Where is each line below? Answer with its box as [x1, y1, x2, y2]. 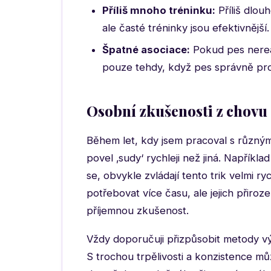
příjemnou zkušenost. [87, 204, 189, 217]
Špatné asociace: [102, 44, 190, 56]
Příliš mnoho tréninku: [102, 4, 215, 16]
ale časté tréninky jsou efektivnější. [102, 22, 269, 34]
